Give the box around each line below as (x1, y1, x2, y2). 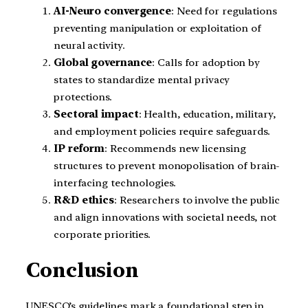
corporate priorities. (54, 228, 151, 241)
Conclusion (26, 258, 139, 283)
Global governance (54, 56, 153, 69)
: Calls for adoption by (152, 56, 261, 69)
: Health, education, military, (138, 107, 276, 120)
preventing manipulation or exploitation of (54, 21, 261, 34)
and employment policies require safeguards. (54, 124, 270, 137)
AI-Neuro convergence (54, 4, 171, 17)
